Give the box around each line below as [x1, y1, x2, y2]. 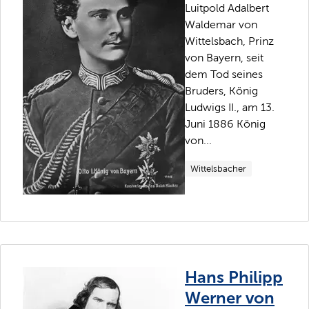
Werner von [185, 287, 275, 308]
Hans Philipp [185, 266, 283, 287]
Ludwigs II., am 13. [185, 101, 275, 113]
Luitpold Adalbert [185, 1, 269, 14]
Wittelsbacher [190, 163, 246, 174]
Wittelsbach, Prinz [185, 34, 274, 47]
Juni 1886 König [185, 117, 266, 130]
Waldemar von [185, 18, 257, 30]
